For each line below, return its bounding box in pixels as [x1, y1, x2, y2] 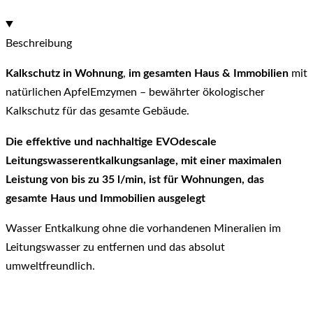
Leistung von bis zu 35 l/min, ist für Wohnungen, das [6, 173, 264, 185]
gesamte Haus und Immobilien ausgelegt [6, 192, 205, 204]
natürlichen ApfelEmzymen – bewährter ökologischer [6, 87, 265, 99]
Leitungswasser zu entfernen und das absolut [6, 242, 225, 254]
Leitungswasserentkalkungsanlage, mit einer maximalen [6, 154, 282, 166]
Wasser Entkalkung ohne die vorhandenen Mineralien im [6, 223, 281, 235]
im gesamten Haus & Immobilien [129, 68, 289, 80]
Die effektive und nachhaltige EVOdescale [6, 136, 217, 147]
